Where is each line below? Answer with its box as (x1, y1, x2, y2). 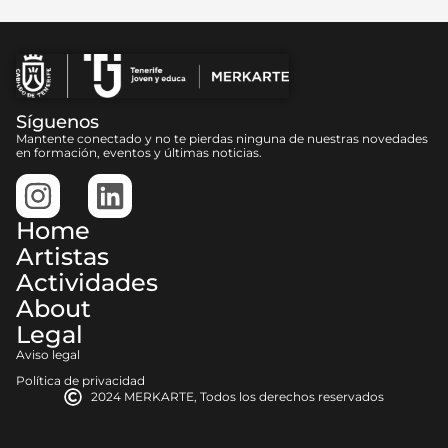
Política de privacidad (16, 373, 145, 389)
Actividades (16, 268, 158, 298)
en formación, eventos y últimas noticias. (16, 144, 262, 160)
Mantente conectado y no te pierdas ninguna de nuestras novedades (16, 130, 428, 146)
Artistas (16, 242, 109, 272)
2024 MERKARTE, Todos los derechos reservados (91, 389, 385, 405)
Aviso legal (16, 347, 80, 363)
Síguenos (16, 110, 99, 133)
